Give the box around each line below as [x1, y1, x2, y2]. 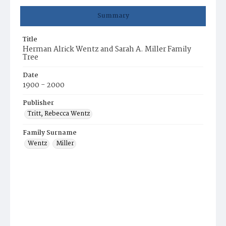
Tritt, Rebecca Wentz [28, 108, 90, 119]
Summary [97, 11, 129, 21]
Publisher [23, 98, 54, 108]
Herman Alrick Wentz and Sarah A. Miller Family [23, 43, 191, 55]
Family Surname [23, 128, 77, 138]
